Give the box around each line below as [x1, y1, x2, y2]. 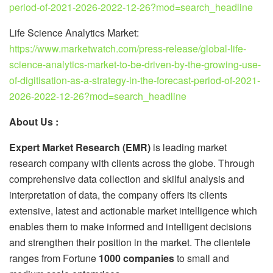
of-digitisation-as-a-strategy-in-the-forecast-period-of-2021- [9, 73, 260, 87]
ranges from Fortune [9, 250, 99, 265]
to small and [174, 250, 229, 265]
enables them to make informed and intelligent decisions [9, 219, 252, 233]
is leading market [151, 140, 227, 154]
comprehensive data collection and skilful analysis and [9, 171, 244, 186]
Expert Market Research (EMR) [9, 140, 151, 154]
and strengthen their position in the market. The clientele [9, 235, 250, 249]
